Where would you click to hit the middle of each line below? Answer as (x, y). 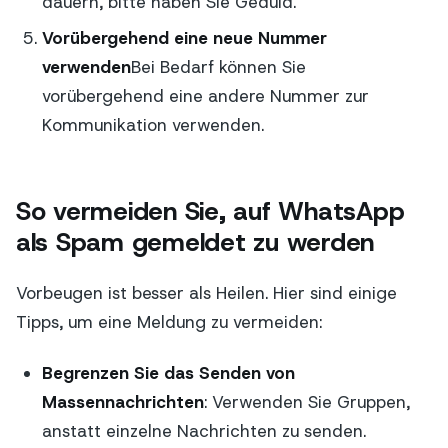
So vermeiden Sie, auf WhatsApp (210, 211)
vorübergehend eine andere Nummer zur (205, 95)
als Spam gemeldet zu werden (195, 242)
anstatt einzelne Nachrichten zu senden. (203, 430)
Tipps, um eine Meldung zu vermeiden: (169, 322)
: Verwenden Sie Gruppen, (306, 401)
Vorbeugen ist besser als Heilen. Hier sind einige (206, 293)
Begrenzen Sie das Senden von (168, 372)
